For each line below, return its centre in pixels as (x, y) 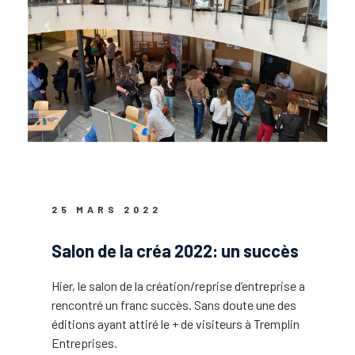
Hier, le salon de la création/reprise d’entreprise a (178, 286)
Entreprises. (84, 343)
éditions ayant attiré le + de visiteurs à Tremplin (176, 324)
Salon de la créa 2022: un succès (175, 250)
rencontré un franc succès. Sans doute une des (174, 305)
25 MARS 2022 (107, 209)
